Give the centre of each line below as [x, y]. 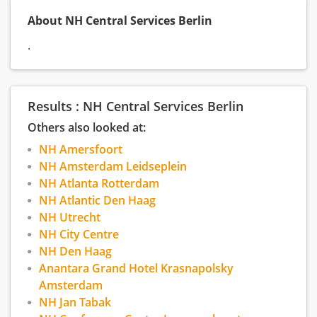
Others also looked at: [87, 127]
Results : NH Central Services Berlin [136, 106]
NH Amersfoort [81, 149]
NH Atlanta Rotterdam [99, 183]
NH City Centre [79, 234]
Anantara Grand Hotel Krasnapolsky [136, 268]
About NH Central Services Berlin [120, 21]
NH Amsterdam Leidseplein [113, 166]
